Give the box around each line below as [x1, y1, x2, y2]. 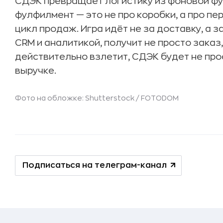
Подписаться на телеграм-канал [22, 161, 167, 169]
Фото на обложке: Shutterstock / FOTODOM [15, 95, 179, 102]
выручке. [15, 66, 56, 75]
